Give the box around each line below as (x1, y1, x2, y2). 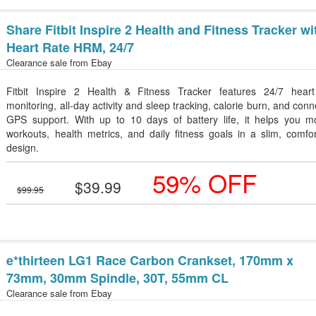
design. (6, 140, 39, 154)
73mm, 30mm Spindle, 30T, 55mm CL (6, 269, 229, 287)
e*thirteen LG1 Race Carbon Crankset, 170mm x (6, 251, 294, 269)
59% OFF (152, 165, 257, 200)
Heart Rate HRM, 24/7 (6, 38, 135, 56)
